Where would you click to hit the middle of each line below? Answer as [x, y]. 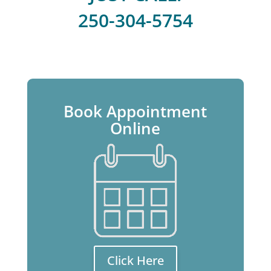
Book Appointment [135, 112]
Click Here [135, 261]
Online [135, 129]
